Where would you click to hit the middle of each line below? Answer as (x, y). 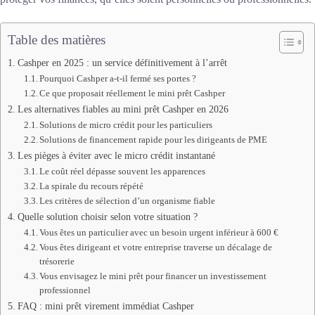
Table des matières (57, 40)
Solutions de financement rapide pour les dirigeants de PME (154, 140)
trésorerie (57, 262)
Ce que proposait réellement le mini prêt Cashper (133, 94)
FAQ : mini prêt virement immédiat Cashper (105, 306)
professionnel (65, 290)
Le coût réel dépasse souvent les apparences (123, 172)
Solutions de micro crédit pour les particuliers (126, 125)
